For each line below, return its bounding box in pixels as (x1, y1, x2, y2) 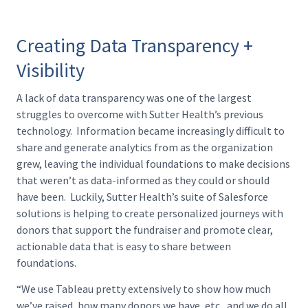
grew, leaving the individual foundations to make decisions (16, 156, 290, 170)
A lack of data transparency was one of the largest (16, 90, 252, 104)
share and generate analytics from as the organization (16, 140, 273, 154)
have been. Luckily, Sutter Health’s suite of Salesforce (16, 189, 268, 203)
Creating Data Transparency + (16, 32, 253, 58)
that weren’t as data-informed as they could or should (16, 173, 269, 187)
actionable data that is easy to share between (16, 239, 231, 253)
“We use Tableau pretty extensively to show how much (16, 281, 271, 296)
